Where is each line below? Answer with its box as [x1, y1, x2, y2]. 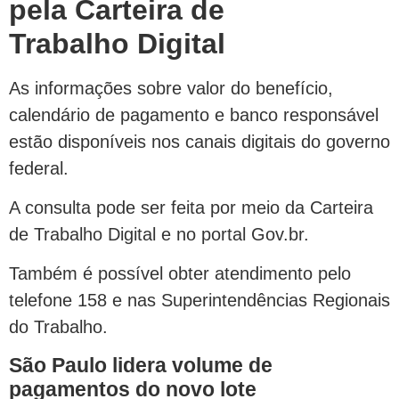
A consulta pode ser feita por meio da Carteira [9, 197, 373, 217]
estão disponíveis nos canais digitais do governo [9, 131, 390, 151]
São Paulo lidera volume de [9, 353, 273, 377]
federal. [9, 158, 69, 178]
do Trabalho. [9, 317, 108, 338]
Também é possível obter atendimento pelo [9, 264, 351, 284]
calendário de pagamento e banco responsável [9, 104, 379, 125]
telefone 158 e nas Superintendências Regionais [9, 290, 390, 311]
